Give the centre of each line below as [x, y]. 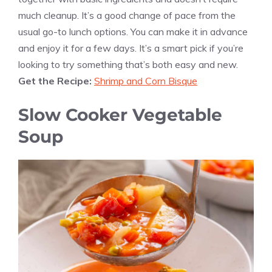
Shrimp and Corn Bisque [146, 80]
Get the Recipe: [56, 80]
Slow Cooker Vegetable [120, 114]
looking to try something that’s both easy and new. [128, 64]
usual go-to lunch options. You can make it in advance [133, 31]
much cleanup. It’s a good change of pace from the [127, 15]
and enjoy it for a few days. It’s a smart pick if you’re [131, 48]
